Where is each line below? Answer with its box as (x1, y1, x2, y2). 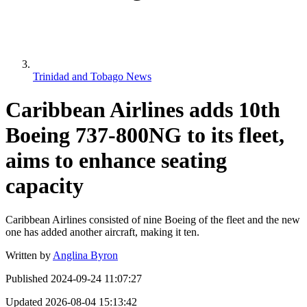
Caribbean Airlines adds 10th (5, 97, 280, 123)
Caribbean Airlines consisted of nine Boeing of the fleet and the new (5, 213, 300, 225)
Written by (5, 249, 51, 261)
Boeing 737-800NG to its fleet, (5, 123, 284, 148)
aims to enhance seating (5, 148, 227, 173)
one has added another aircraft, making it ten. (5, 225, 199, 238)
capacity (5, 173, 84, 199)
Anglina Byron (53, 249, 118, 261)
